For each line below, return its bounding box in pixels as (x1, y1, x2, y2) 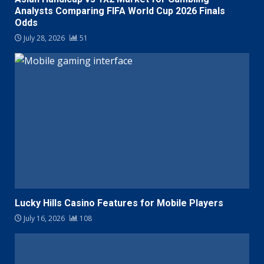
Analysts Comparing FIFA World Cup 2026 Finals (15, 5, 225, 17)
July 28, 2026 (22, 33, 67, 44)
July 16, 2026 (22, 213, 67, 224)
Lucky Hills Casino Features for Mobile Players (15, 197, 223, 209)
